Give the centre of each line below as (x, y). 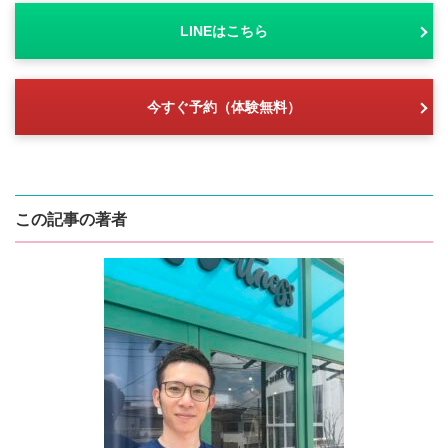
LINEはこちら (224, 31)
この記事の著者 (71, 220)
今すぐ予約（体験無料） (224, 107)
